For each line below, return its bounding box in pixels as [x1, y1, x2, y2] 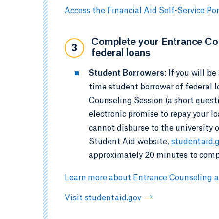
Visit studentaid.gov [65, 194, 141, 202]
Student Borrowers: [89, 69, 168, 77]
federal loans [91, 49, 150, 58]
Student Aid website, [89, 138, 171, 146]
